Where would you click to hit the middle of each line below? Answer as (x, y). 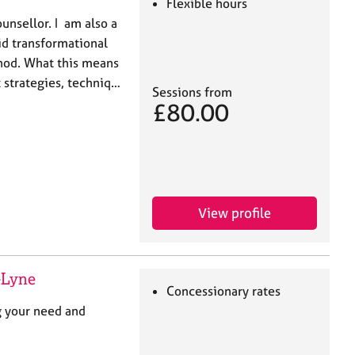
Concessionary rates (224, 290)
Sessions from (192, 92)
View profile (235, 212)
